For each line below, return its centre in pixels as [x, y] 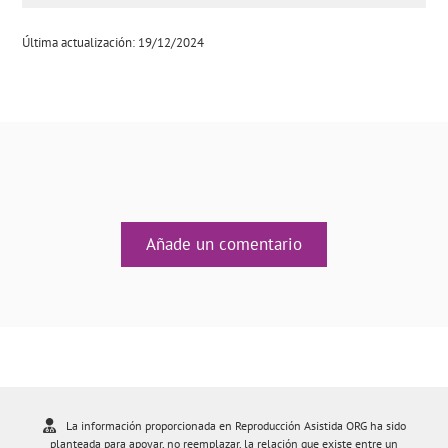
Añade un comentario [224, 244]
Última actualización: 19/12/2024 [113, 43]
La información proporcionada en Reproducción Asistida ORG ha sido [235, 426]
